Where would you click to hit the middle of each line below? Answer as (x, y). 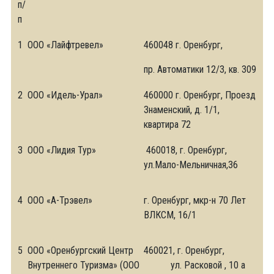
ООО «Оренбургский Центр (80, 250)
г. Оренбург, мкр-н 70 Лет (195, 200)
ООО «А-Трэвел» (60, 200)
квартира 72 (167, 124)
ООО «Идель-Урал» (65, 95)
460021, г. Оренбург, (184, 250)
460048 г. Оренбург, (183, 45)
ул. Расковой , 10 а (194, 265)
